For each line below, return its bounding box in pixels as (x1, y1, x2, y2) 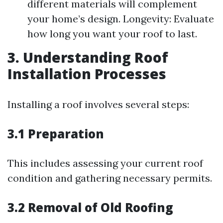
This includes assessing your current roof (7, 157, 203, 169)
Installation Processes (7, 64, 166, 83)
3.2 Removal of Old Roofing (7, 199, 173, 216)
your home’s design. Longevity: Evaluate (27, 12, 214, 25)
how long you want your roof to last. (27, 27, 197, 40)
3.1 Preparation (7, 125, 104, 142)
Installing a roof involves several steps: (7, 98, 189, 111)
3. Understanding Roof (7, 48, 168, 67)
